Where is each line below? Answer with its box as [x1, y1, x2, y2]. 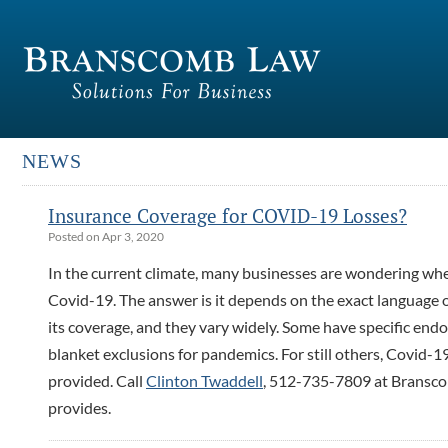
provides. [48, 398, 111, 417]
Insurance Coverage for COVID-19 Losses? [48, 203, 407, 228]
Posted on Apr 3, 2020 [48, 229, 164, 244]
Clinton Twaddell [146, 371, 263, 390]
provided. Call [48, 371, 146, 390]
